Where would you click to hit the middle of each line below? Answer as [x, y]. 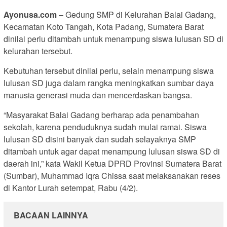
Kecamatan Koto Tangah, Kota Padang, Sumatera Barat [104, 26]
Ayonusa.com [30, 14]
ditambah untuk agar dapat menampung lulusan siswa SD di [112, 151]
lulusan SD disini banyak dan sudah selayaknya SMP [100, 139]
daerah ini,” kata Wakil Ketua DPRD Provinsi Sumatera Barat [112, 163]
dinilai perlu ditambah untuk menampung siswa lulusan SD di [113, 39]
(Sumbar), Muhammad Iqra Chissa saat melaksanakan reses [112, 175]
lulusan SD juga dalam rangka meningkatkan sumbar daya [109, 83]
